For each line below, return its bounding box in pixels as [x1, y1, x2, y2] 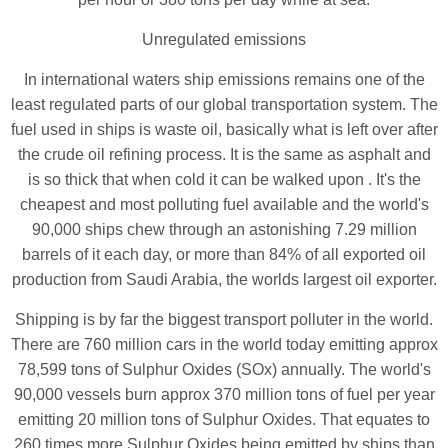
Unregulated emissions [142, 30, 306, 48]
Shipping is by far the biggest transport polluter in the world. [15, 310, 433, 328]
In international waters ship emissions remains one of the [23, 70, 425, 88]
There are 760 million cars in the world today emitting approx [10, 335, 438, 353]
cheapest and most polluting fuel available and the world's [19, 195, 429, 213]
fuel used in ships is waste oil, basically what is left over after [10, 120, 438, 138]
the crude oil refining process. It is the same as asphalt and [17, 145, 431, 163]
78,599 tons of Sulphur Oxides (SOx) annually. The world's [17, 360, 431, 378]
